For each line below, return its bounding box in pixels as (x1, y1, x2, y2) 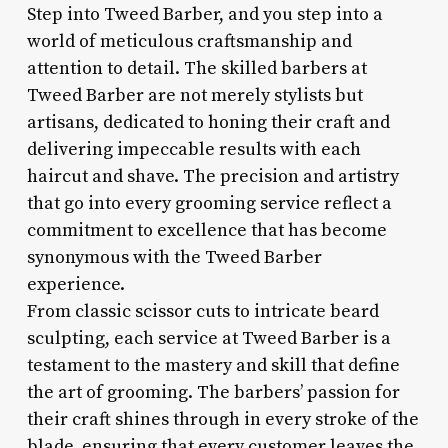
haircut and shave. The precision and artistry (26, 164, 399, 188)
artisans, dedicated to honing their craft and (26, 110, 390, 134)
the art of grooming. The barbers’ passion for (26, 380, 400, 404)
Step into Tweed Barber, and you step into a (26, 2, 383, 26)
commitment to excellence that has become (26, 218, 387, 242)
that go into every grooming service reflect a (26, 191, 392, 215)
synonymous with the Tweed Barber (26, 245, 322, 269)
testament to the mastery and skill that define (26, 353, 400, 377)
